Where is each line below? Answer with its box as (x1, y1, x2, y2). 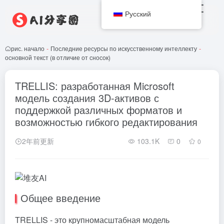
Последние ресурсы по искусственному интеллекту (50, 44, 197, 52)
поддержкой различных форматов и (15, 102, 182, 117)
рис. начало (11, 44, 44, 52)
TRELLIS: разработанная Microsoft (15, 78, 174, 93)
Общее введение (20, 190, 100, 205)
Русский (125, 8, 151, 18)
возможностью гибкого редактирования (15, 114, 197, 129)
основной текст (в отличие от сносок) (5, 53, 110, 61)
